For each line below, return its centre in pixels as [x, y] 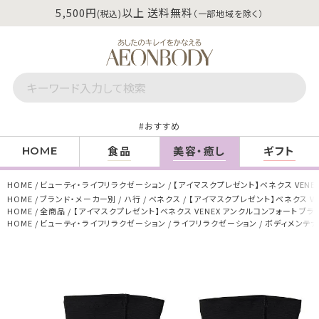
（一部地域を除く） [228, 13]
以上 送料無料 [157, 12]
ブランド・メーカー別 [78, 198]
